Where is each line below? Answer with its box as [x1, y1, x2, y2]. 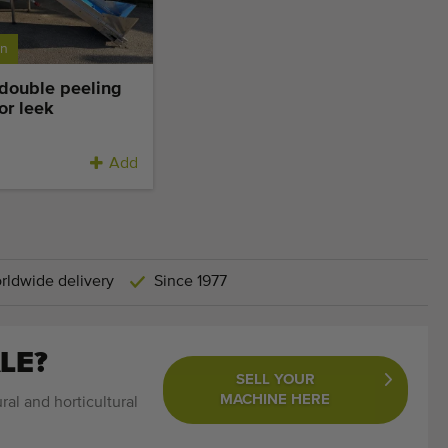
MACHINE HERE [220, 392, 331, 408]
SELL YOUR [235, 372, 315, 388]
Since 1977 [154, 274, 227, 291]
